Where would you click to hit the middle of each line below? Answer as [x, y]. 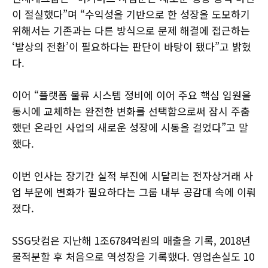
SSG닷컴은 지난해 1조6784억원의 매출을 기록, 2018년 [131, 240]
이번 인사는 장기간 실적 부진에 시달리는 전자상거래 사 [133, 175]
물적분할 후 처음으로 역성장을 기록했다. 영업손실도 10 [133, 256]
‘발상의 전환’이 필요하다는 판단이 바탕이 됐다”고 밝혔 [132, 46]
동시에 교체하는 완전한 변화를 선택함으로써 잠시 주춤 [131, 111]
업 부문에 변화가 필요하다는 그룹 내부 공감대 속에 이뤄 [134, 191]
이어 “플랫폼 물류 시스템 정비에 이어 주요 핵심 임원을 [132, 95]
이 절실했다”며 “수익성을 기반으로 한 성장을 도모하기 [131, 14]
